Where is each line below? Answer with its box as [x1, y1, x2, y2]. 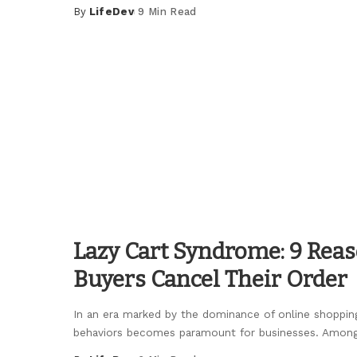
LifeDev [88, 5, 135, 18]
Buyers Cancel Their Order [73, 265, 347, 292]
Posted [73, 13, 116, 25]
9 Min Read [138, 5, 197, 18]
